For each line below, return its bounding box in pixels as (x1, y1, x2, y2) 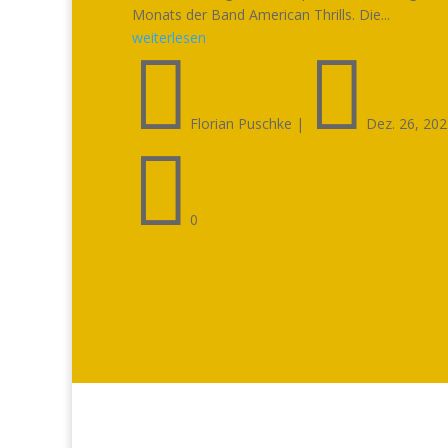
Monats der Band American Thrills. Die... (132, 4, 390, 24)
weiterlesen (132, 27, 206, 47)
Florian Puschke (190, 113, 292, 133)
